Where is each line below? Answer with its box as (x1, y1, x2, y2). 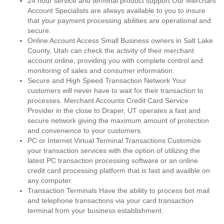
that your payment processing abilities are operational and (27, 16, 211, 24)
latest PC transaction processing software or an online (27, 156, 198, 164)
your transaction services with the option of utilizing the (27, 146, 200, 154)
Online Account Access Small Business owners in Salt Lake (27, 36, 213, 44)
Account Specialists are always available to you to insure (27, 6, 205, 14)
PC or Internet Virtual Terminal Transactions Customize (27, 136, 201, 144)
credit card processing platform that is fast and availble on (27, 166, 210, 174)
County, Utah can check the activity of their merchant (27, 46, 194, 54)
